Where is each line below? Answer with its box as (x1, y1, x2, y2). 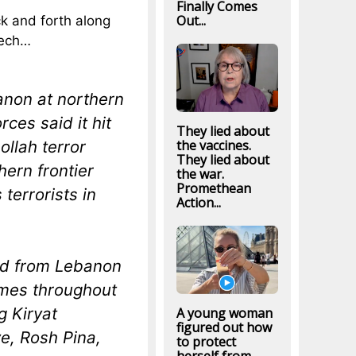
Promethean (176, 179, 251, 197)
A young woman (176, 304, 273, 323)
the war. (176, 164, 224, 183)
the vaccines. (176, 136, 251, 154)
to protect (176, 333, 236, 351)
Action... (176, 193, 221, 211)
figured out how (176, 319, 272, 337)
